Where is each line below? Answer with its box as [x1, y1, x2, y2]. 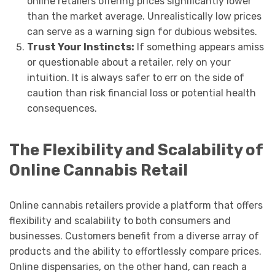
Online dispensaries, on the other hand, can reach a [9, 260, 247, 273]
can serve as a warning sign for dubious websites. [26, 26, 257, 38]
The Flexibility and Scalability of [9, 140, 263, 159]
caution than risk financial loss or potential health [26, 87, 256, 99]
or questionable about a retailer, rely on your [26, 56, 231, 69]
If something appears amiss [134, 41, 264, 53]
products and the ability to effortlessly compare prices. [9, 245, 261, 257]
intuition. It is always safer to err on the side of [26, 72, 244, 84]
